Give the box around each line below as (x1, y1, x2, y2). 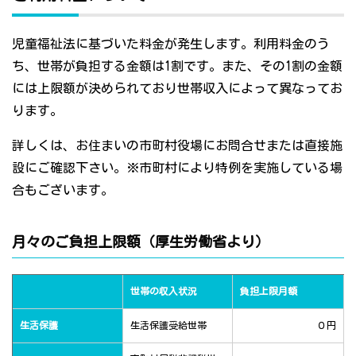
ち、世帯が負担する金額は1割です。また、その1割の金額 (12, 60, 342, 73)
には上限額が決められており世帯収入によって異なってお (12, 82, 342, 95)
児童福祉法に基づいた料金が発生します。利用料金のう (12, 37, 330, 51)
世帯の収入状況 (130, 286, 197, 296)
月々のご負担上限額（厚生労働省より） (12, 234, 269, 250)
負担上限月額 (240, 286, 297, 296)
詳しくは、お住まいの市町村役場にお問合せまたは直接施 (12, 139, 342, 153)
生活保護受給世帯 (130, 320, 207, 331)
